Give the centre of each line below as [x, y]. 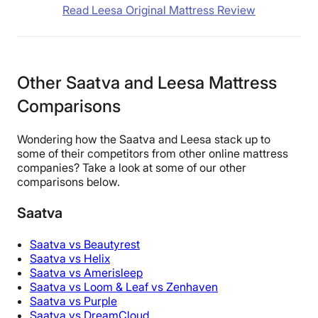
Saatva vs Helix [70, 259]
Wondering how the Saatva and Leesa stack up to [144, 139]
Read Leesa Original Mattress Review [159, 10]
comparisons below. [68, 182]
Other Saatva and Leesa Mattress [147, 83]
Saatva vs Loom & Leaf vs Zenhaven [124, 287]
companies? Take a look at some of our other [132, 168]
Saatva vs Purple [73, 301]
